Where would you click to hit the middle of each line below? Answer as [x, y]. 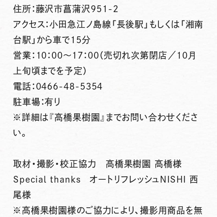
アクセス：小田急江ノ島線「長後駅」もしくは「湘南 [108, 24]
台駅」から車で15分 [52, 40]
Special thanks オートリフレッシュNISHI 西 [106, 179]
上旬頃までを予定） [50, 71]
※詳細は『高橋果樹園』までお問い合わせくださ [106, 117]
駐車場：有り [37, 102]
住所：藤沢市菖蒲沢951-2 [66, 9]
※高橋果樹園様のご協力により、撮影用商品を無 [108, 210]
